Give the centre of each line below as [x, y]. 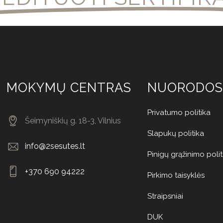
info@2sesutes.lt [55, 146]
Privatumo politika [179, 113]
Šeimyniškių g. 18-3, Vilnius [73, 121]
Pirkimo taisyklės [176, 175]
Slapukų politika [175, 134]
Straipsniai [165, 196]
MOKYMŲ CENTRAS [69, 88]
